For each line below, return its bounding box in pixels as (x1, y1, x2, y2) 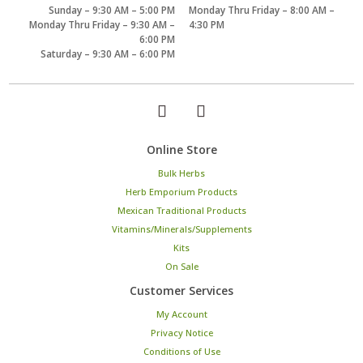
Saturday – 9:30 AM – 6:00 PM (40, 46, 175, 61)
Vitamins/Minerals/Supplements (111, 222, 252, 235)
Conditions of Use (143, 345, 220, 358)
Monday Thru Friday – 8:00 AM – (188, 2, 335, 17)
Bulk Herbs (158, 166, 205, 179)
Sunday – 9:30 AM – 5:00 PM (48, 2, 175, 17)
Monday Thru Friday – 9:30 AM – (28, 17, 175, 32)
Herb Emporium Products (126, 185, 237, 198)
